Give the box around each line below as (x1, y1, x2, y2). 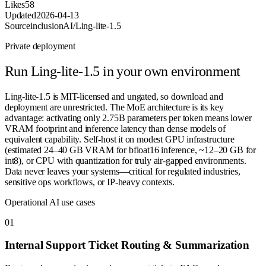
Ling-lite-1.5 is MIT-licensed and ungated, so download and (5, 91, 223, 102)
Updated (5, 9, 36, 20)
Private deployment (5, 40, 75, 51)
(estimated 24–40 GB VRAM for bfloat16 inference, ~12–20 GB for (5, 144, 256, 155)
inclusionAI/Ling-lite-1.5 (30, 20, 121, 31)
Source (5, 20, 30, 31)
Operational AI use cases (5, 197, 95, 207)
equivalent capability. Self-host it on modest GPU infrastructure (5, 134, 235, 144)
